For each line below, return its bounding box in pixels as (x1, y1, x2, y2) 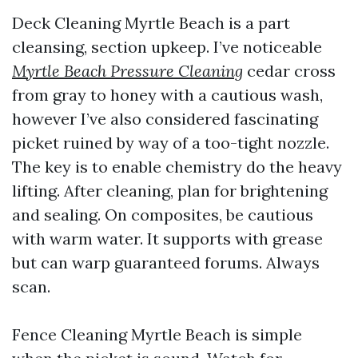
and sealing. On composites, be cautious (12, 205, 313, 225)
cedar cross (243, 61, 336, 81)
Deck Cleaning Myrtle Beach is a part (12, 13, 290, 33)
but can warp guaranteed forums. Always (12, 253, 320, 272)
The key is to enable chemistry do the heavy (12, 157, 342, 177)
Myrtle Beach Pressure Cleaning (12, 61, 243, 81)
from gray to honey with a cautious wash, (12, 85, 323, 105)
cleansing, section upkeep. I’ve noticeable (12, 37, 322, 57)
